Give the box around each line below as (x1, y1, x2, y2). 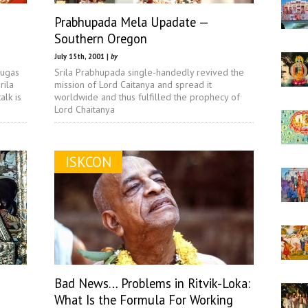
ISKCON (65, 153, 111, 171)
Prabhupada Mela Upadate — (54, 14, 208, 30)
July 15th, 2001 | (54, 52, 111, 61)
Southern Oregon (54, 30, 147, 47)
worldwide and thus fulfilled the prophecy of (54, 91, 240, 103)
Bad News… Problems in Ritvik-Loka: (54, 275, 250, 291)
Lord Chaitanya (54, 103, 115, 115)
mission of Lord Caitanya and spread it (54, 78, 212, 91)
